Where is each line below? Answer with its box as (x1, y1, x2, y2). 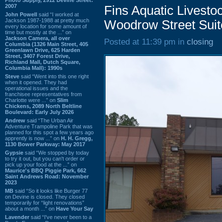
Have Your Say (56, 205, 93, 212)
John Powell (5, 11, 37, 17)
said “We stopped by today (23, 149, 89, 156)
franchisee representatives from (5, 91, 82, 97)
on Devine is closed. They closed (5, 193, 85, 200)
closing (187, 37, 213, 47)
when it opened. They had (5, 79, 67, 85)
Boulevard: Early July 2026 (5, 109, 74, 115)
